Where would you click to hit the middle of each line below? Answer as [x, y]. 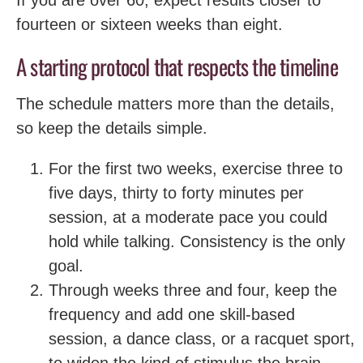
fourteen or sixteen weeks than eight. [149, 24]
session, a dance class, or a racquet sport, [202, 339]
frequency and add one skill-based [172, 314]
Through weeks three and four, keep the [193, 290]
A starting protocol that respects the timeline [177, 66]
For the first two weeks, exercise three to [196, 169]
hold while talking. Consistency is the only [197, 241]
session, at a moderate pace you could [188, 217]
